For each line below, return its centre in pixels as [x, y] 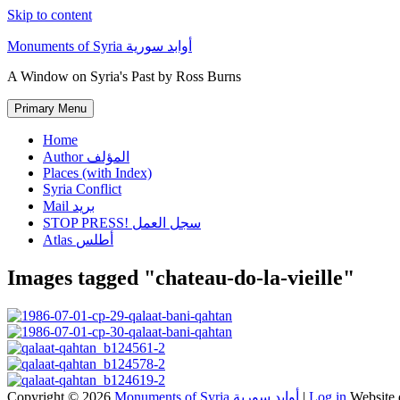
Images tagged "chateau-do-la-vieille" [181, 277]
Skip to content [50, 15]
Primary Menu [50, 108]
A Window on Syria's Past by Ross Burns [124, 76]
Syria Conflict [82, 189]
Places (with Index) [97, 173]
